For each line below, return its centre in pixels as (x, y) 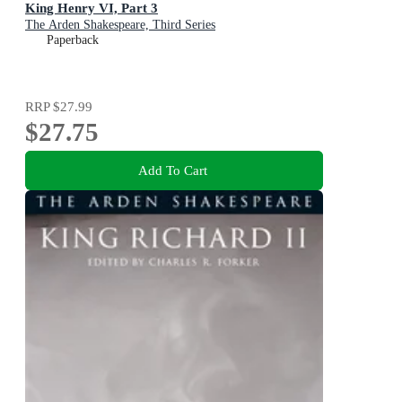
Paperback (73, 40)
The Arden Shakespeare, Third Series (120, 25)
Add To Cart (172, 170)
